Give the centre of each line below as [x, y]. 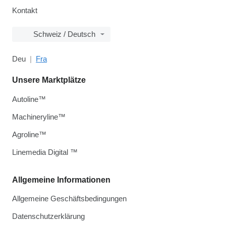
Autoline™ [29, 99]
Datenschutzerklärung [48, 216]
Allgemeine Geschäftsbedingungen [69, 199]
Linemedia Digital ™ [45, 152]
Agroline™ [29, 134]
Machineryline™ [39, 117]
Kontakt [25, 10]
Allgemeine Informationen [61, 180]
